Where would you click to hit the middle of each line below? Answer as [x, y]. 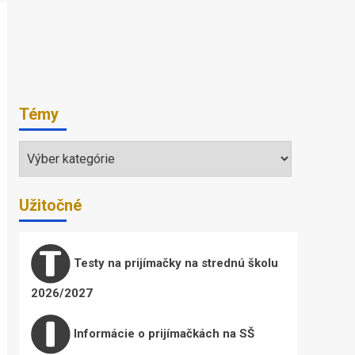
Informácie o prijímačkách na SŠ [162, 334]
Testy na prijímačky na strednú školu [174, 263]
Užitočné [50, 206]
